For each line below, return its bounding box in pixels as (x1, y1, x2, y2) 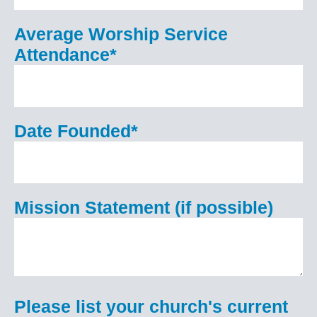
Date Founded (14, 121, 131, 142)
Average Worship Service (14, 24, 228, 45)
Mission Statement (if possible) (14, 197, 273, 218)
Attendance (14, 45, 110, 65)
